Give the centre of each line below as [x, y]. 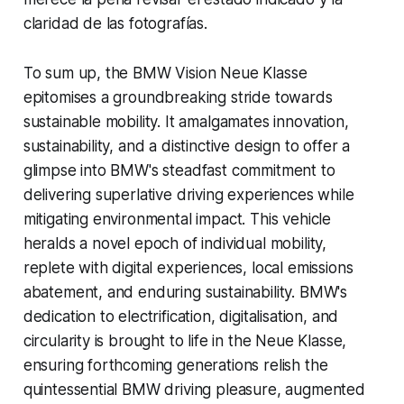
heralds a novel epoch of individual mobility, [175, 244]
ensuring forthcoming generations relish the [175, 366]
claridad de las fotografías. [115, 24]
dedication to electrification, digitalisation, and [181, 317]
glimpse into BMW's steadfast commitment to [179, 171]
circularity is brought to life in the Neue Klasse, [185, 341]
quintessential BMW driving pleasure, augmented [194, 390]
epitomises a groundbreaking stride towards [178, 98]
